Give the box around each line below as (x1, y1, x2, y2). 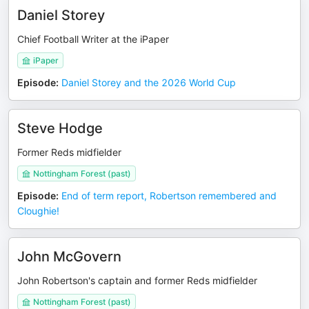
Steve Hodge (17, 120, 103, 137)
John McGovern (17, 248, 121, 265)
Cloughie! (17, 205, 59, 217)
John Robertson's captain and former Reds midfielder (17, 275, 257, 286)
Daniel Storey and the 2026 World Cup (61, 77, 236, 88)
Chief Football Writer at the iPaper (17, 33, 169, 45)
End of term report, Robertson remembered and (61, 190, 277, 201)
